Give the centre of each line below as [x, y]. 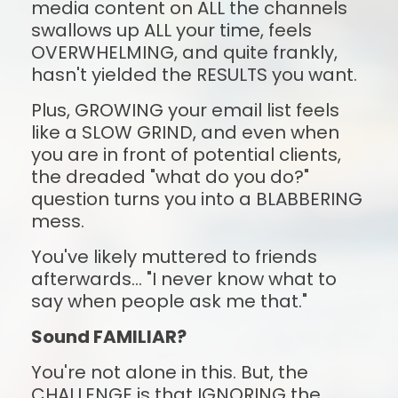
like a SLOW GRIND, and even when [185, 132]
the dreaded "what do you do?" [170, 176]
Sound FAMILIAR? [108, 336]
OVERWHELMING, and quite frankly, [184, 52]
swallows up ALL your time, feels [171, 30]
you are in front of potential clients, [186, 154]
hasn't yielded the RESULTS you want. [194, 74]
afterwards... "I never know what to [183, 279]
